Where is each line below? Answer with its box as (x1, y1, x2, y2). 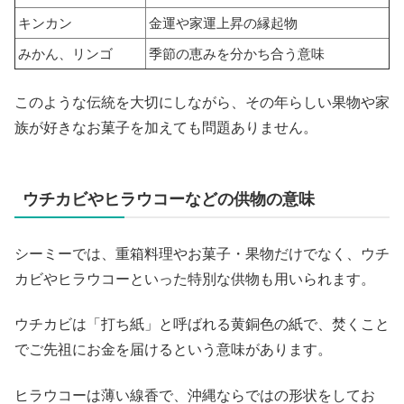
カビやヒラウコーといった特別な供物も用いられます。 (14, 271, 375, 287)
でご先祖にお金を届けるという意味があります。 (14, 342, 332, 358)
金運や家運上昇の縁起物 (149, 15, 298, 32)
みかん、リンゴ (18, 46, 113, 62)
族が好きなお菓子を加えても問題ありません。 (14, 119, 317, 135)
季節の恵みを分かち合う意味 (149, 46, 325, 62)
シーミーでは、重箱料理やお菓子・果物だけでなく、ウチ (14, 245, 390, 262)
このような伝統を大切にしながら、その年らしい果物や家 (14, 94, 390, 110)
